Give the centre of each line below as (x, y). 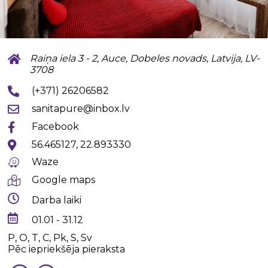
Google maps (64, 180)
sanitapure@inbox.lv (81, 109)
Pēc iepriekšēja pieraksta (67, 249)
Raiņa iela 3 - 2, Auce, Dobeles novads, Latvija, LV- (144, 59)
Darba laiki (57, 200)
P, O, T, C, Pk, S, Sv (50, 238)
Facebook (56, 126)
